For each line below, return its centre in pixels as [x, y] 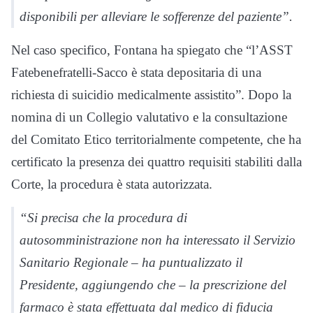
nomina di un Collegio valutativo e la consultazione [149, 117]
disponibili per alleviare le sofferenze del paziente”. [156, 16]
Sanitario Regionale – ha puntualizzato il [131, 262]
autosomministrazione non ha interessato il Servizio [158, 240]
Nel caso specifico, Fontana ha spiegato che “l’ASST [152, 50]
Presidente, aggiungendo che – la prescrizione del [153, 284]
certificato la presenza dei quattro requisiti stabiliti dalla [156, 161]
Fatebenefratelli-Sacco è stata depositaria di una [136, 72]
